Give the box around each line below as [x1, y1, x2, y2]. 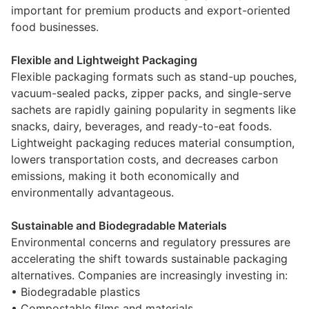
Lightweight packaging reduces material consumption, [11, 136, 295, 150]
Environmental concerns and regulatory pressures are [11, 235, 290, 249]
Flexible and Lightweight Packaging [11, 53, 197, 67]
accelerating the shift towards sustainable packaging [11, 252, 288, 266]
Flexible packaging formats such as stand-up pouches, [11, 70, 297, 83]
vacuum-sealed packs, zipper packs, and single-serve [11, 86, 291, 100]
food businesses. [11, 20, 99, 34]
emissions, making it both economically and [11, 169, 239, 183]
